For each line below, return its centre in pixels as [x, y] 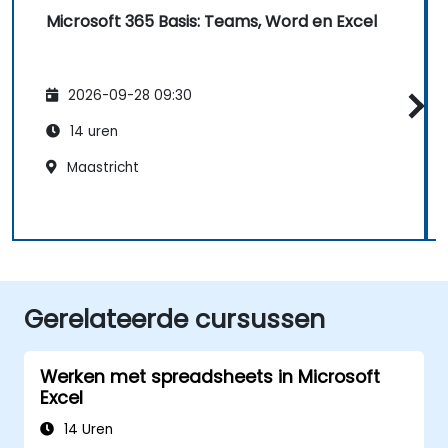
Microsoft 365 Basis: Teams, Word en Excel [211, 22]
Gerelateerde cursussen [174, 319]
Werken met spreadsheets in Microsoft [210, 376]
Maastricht [101, 167]
